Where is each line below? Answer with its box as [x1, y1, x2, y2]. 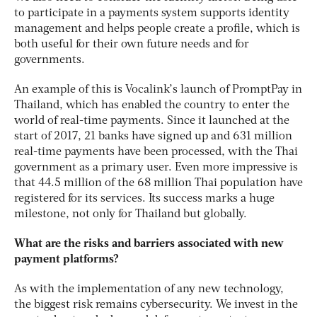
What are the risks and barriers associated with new [14, 238, 284, 250]
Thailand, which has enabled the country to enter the [14, 99, 289, 111]
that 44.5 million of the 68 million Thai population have [14, 177, 303, 189]
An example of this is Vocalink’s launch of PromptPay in [14, 83, 302, 96]
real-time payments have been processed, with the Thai [14, 146, 298, 158]
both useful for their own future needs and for [14, 38, 249, 50]
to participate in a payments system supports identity [14, 7, 289, 19]
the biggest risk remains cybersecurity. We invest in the [14, 299, 298, 311]
